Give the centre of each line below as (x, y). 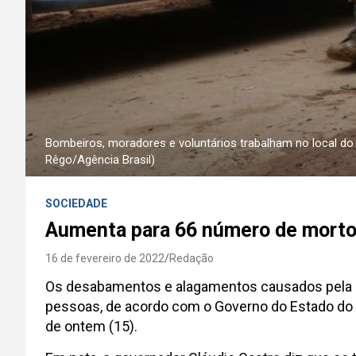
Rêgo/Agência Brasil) (100, 160)
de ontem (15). (93, 326)
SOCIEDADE (76, 203)
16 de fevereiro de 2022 (105, 258)
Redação (192, 258)
